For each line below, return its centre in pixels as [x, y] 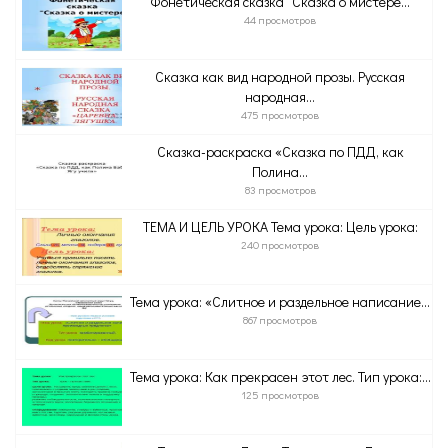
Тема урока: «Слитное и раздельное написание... [280, 301]
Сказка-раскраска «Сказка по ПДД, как [280, 151]
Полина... [280, 171]
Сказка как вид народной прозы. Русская [280, 76]
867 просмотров [280, 319]
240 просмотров [280, 244]
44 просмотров [280, 19]
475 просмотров [280, 114]
